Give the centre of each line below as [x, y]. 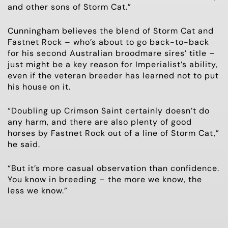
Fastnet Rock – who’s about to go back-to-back [108, 42]
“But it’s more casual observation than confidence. [113, 168]
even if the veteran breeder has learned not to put [113, 75]
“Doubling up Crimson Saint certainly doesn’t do [109, 110]
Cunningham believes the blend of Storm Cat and [111, 31]
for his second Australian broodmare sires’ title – [111, 53]
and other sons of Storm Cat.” [69, 7]
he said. [24, 144]
